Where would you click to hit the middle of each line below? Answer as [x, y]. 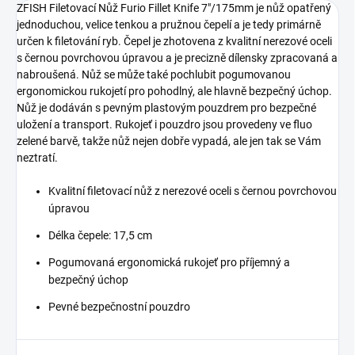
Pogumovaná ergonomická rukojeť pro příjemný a [169, 263]
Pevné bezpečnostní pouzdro [119, 307]
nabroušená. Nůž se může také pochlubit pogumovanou [154, 75]
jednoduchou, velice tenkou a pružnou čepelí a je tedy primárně [169, 25]
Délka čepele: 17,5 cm [100, 236]
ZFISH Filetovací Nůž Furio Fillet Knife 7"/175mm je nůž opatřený [174, 8]
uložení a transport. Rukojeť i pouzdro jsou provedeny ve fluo [164, 125]
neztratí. [37, 158]
